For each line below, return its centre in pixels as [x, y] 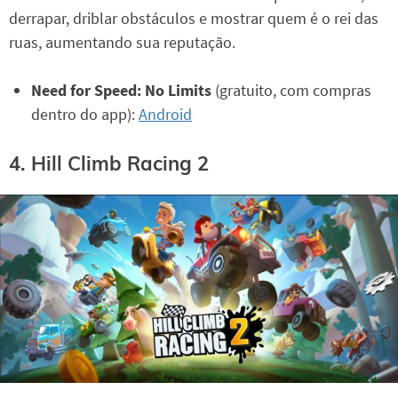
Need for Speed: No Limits [123, 91]
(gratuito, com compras [293, 91]
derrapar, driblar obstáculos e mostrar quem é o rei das [194, 19]
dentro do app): [85, 115]
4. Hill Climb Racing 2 [109, 163]
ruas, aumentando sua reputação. [122, 43]
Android [165, 115]
